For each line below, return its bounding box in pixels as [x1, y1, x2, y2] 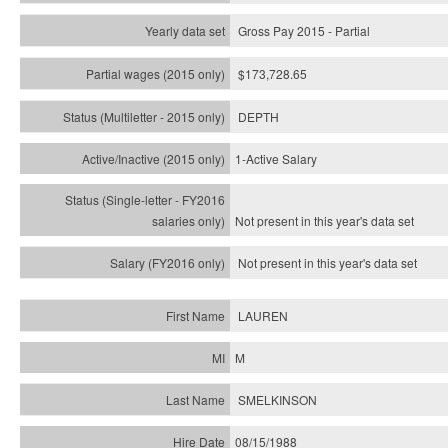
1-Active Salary [235, 150, 317, 167]
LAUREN [238, 307, 288, 324]
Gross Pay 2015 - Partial [238, 22, 370, 39]
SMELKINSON [238, 391, 317, 408]
